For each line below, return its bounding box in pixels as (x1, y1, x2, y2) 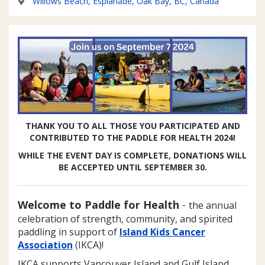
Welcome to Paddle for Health (18, 197, 179, 212)
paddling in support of (18, 225, 119, 238)
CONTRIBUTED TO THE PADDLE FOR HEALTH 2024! (30, 131, 235, 143)
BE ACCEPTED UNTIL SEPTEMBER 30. (58, 161, 207, 173)
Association (18, 238, 73, 251)
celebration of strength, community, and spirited (18, 212, 232, 225)
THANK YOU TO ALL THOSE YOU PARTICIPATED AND (25, 119, 240, 131)
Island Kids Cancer (119, 225, 205, 238)
